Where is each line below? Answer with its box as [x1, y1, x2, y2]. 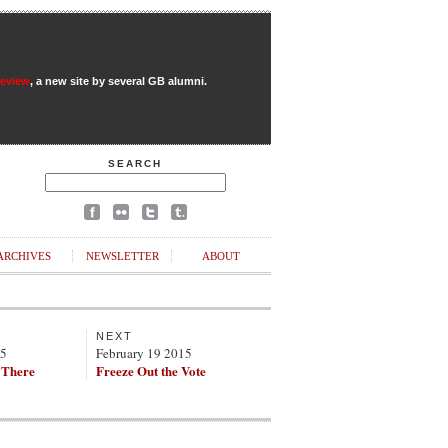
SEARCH [108, 158, 162, 169]
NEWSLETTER [85, 250, 159, 262]
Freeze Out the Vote [96, 361, 206, 380]
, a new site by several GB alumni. [29, 75, 207, 87]
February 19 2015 [96, 344, 192, 362]
